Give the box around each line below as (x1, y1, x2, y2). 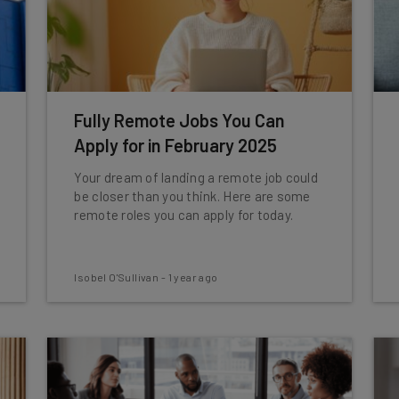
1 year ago (167, 271, 218, 283)
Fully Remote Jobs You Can (74, 110, 286, 131)
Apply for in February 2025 (74, 134, 278, 156)
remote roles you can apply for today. (74, 207, 294, 223)
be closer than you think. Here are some (74, 188, 311, 204)
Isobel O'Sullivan (74, 271, 159, 283)
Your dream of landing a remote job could (74, 169, 318, 185)
